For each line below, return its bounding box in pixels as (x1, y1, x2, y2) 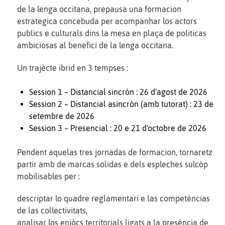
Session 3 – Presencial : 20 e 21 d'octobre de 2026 (29, 123, 206, 133)
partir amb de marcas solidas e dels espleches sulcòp (17, 159, 208, 169)
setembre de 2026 (29, 111, 94, 121)
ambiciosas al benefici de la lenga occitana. (17, 40, 173, 50)
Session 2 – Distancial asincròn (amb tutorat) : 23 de (29, 99, 213, 108)
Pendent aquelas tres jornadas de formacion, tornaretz (17, 147, 212, 157)
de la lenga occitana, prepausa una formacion (17, 4, 181, 14)
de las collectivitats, (17, 206, 87, 215)
